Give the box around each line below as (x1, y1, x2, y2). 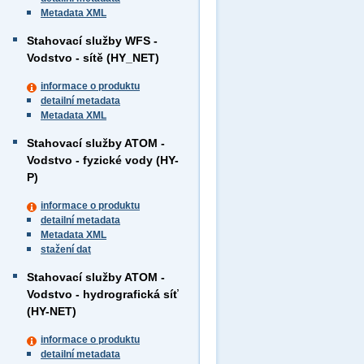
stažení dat (41, 244, 91, 255)
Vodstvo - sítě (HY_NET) (27, 51, 159, 64)
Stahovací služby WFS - (27, 34, 158, 47)
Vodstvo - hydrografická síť (27, 288, 179, 301)
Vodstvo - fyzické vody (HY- (27, 154, 179, 167)
